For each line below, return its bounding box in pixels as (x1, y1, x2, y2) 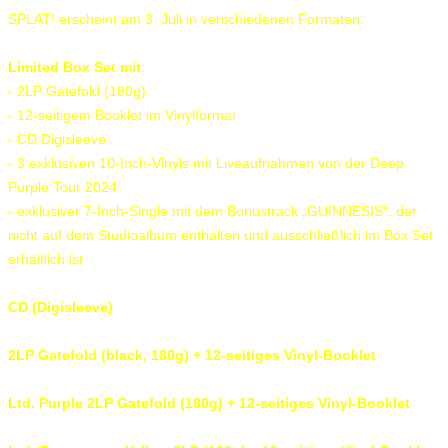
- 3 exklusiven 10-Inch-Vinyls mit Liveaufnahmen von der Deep (8, 154, 404, 171)
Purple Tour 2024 (8, 178, 117, 195)
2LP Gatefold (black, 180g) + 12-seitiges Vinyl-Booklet (8, 346, 376, 363)
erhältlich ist (8, 250, 83, 267)
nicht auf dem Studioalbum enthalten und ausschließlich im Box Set (8, 226, 433, 243)
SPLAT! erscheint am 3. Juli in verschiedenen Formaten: (8, 10, 364, 27)
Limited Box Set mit (8, 58, 141, 75)
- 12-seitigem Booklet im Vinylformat (8, 106, 236, 123)
